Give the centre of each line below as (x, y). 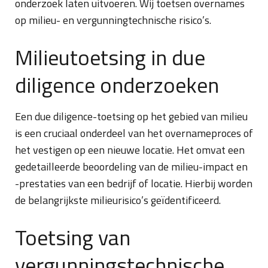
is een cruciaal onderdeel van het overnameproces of (134, 133)
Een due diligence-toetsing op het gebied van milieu (131, 116)
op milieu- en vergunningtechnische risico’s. (113, 20)
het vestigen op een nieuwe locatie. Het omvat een (130, 150)
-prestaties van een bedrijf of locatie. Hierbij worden (134, 183)
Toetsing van (73, 237)
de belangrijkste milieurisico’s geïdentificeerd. (118, 200)
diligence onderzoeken (117, 85)
